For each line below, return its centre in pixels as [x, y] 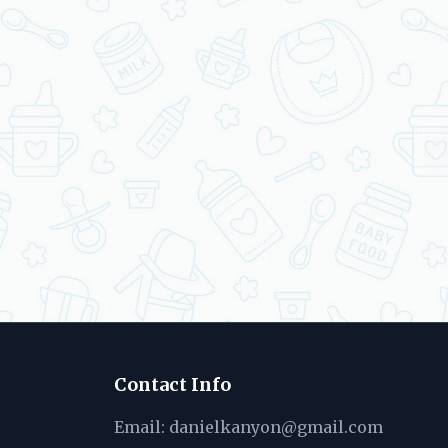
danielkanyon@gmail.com [276, 427]
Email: [141, 427]
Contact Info [172, 384]
